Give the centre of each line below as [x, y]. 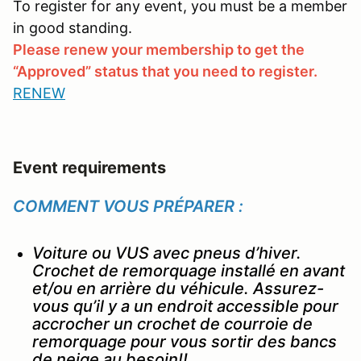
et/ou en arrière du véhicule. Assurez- [178, 288]
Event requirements [89, 167]
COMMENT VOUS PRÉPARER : [128, 206]
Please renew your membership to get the [159, 49]
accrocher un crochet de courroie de [172, 324]
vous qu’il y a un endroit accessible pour [185, 306]
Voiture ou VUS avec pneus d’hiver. [167, 253]
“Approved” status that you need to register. [165, 71]
